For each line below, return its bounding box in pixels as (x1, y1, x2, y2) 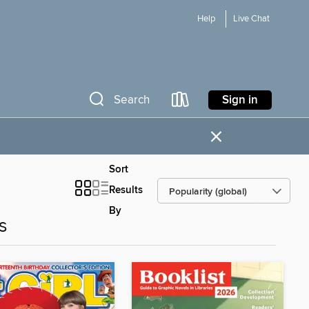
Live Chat (233, 14, 270, 24)
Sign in (222, 92, 258, 108)
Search (114, 92, 150, 108)
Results (109, 183, 143, 197)
